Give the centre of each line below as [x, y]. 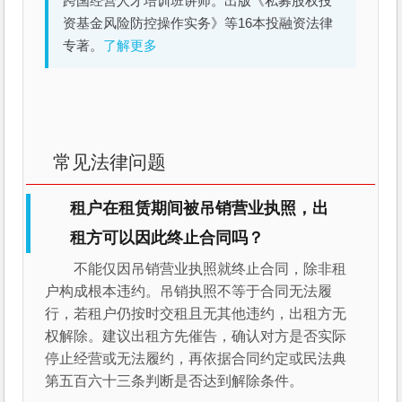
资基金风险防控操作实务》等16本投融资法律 [198, 24]
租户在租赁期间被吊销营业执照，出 [200, 209]
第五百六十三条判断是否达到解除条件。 [175, 381]
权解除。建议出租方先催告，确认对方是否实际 [196, 336]
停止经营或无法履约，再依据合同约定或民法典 [196, 359]
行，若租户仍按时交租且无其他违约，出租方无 [196, 314]
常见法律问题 [110, 162]
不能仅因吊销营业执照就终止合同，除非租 [210, 269]
